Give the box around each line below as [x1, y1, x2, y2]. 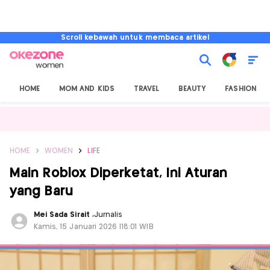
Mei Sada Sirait [34, 212, 92, 218]
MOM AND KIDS [59, 86, 115, 92]
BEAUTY [178, 86, 206, 92]
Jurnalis [93, 212, 123, 218]
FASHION [225, 86, 256, 92]
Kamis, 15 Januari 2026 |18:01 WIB [34, 224, 154, 230]
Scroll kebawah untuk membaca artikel [60, 34, 210, 41]
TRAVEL [133, 86, 160, 92]
